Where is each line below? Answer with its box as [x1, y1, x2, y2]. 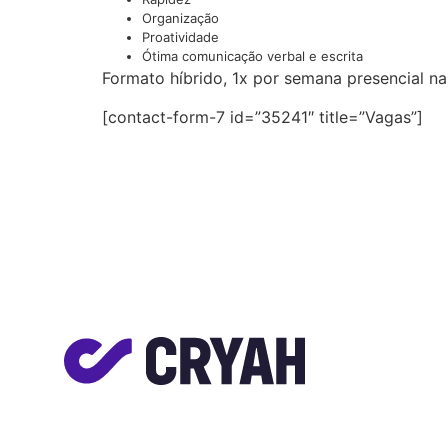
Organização [142, 10, 219, 27]
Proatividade [142, 29, 219, 46]
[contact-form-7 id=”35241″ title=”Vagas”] [102, 106, 423, 127]
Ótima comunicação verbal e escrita [142, 48, 363, 65]
